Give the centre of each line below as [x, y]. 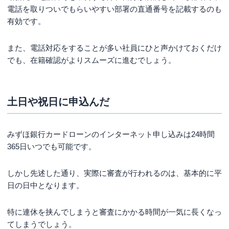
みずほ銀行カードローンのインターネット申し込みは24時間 [111, 134]
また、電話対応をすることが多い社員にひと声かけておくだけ [114, 48]
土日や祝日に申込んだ [58, 101]
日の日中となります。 [45, 185]
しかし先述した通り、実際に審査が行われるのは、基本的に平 [114, 173]
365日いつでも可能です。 [52, 146]
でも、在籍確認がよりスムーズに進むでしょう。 [91, 60]
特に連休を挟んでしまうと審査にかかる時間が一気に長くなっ [114, 212]
